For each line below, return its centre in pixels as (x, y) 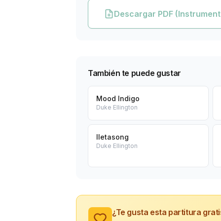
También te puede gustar (134, 73)
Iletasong (112, 137)
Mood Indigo (118, 98)
